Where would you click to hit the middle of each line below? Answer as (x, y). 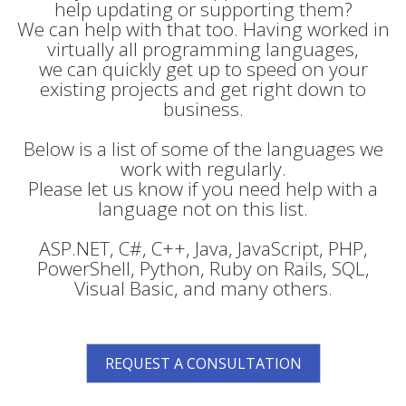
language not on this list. (203, 208)
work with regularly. (203, 169)
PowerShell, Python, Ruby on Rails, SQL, (203, 268)
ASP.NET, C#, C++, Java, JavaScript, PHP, (203, 248)
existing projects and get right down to (203, 89)
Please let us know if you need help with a (203, 188)
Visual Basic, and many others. (203, 288)
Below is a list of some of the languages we (203, 149)
